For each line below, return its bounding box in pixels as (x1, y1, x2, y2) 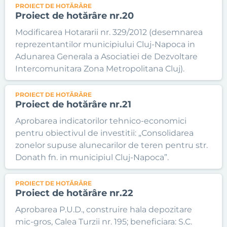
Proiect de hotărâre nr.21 (15, 99, 131, 110)
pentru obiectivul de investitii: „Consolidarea (15, 128, 194, 138)
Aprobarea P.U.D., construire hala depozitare (15, 205, 192, 214)
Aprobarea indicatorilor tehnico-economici (15, 116, 186, 126)
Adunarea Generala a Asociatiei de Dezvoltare (15, 52, 198, 61)
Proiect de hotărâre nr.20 (15, 10, 134, 21)
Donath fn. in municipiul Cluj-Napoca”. (15, 153, 169, 162)
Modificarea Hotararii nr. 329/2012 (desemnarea (15, 27, 203, 37)
